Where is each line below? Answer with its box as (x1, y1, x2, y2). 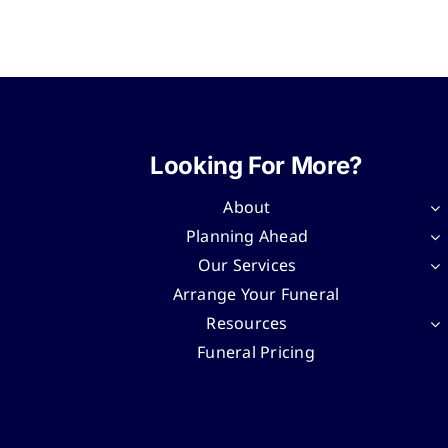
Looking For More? (150, 150, 362, 180)
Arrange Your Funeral (172, 284, 340, 306)
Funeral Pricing (197, 342, 315, 364)
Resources (206, 313, 288, 335)
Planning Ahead (185, 226, 309, 248)
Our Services (197, 255, 297, 277)
